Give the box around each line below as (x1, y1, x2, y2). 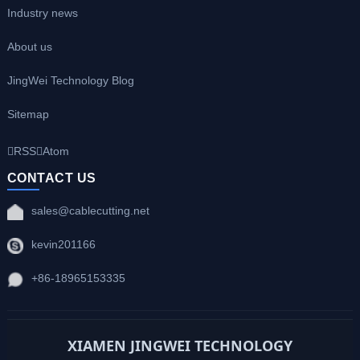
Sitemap (6, 108, 49, 121)
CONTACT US (6, 170, 96, 185)
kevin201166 (31, 238, 96, 252)
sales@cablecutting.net (31, 204, 149, 218)
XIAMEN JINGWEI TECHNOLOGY (67, 335, 292, 355)
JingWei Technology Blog (6, 74, 134, 88)
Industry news (6, 6, 78, 20)
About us (6, 40, 52, 54)
